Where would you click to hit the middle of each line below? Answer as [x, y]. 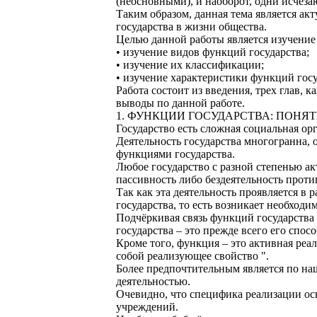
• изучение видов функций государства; [213, 52]
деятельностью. [153, 282]
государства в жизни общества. [191, 27]
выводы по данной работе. [180, 103]
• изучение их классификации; [190, 65]
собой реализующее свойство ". [192, 256]
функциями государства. [175, 154]
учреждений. [147, 307]
